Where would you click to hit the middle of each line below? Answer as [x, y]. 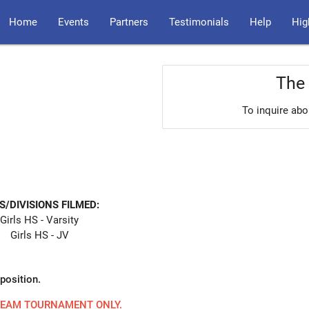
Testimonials [199, 22]
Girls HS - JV [39, 235]
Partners [129, 22]
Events [73, 22]
